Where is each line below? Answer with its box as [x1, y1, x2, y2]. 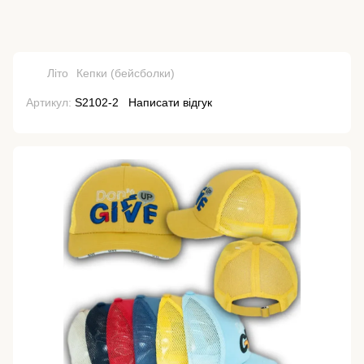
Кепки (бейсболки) [76, 67, 175, 80]
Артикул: [26, 96, 71, 109]
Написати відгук [128, 96, 212, 109]
